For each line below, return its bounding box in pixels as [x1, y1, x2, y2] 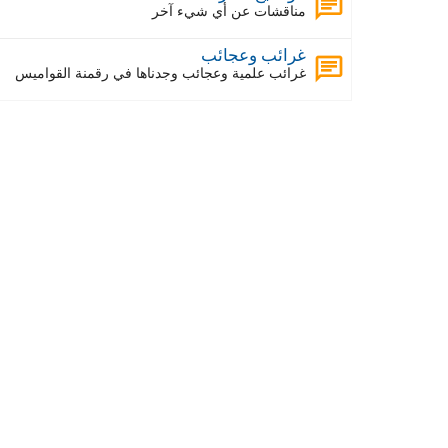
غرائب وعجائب [201, 45, 306, 65]
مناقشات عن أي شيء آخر [152, 3, 306, 19]
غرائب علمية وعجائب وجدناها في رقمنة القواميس [15, 65, 306, 81]
